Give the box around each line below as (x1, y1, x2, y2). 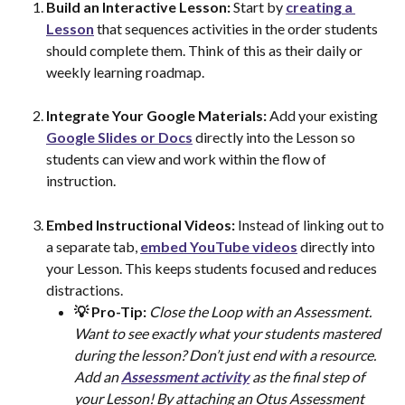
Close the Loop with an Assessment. (149, 302, 374, 320)
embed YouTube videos (140, 237, 297, 255)
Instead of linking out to (238, 215, 387, 233)
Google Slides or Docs (46, 128, 193, 146)
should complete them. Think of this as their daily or (46, 41, 365, 59)
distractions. (46, 280, 123, 298)
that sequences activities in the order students (94, 19, 381, 37)
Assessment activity (121, 367, 250, 385)
